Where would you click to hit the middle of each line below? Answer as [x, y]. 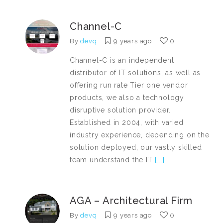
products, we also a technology [127, 98]
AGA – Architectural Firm [131, 201]
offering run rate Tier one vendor [129, 85]
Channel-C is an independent [122, 60]
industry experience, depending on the [140, 135]
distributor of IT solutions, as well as [135, 73]
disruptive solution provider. [120, 110]
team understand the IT [111, 160]
